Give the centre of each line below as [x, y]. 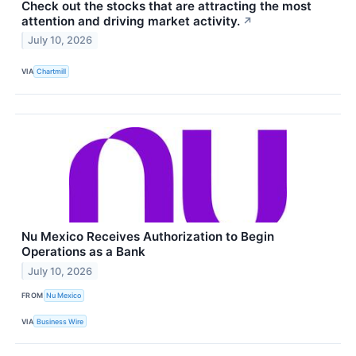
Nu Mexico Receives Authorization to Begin [148, 236]
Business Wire [60, 321]
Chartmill [52, 72]
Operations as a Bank [83, 251]
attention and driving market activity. [131, 21]
